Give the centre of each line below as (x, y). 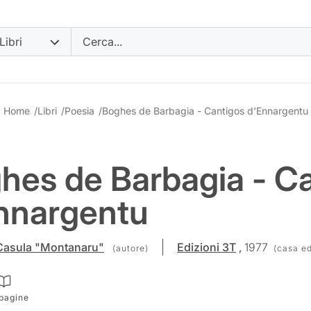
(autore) (130, 248)
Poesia (79, 111)
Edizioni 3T (206, 247)
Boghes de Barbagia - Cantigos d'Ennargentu (205, 111)
